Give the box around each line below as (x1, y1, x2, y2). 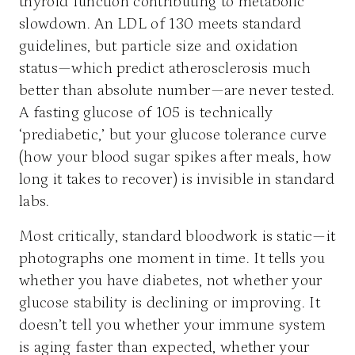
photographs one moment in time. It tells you (19, 249, 326, 267)
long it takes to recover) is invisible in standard (19, 170, 335, 188)
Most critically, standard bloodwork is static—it (19, 227, 336, 245)
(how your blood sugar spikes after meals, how (19, 147, 332, 166)
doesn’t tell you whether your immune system (19, 315, 326, 334)
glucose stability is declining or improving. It (19, 293, 321, 311)
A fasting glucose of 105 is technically (19, 103, 273, 121)
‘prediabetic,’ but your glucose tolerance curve (19, 125, 327, 143)
